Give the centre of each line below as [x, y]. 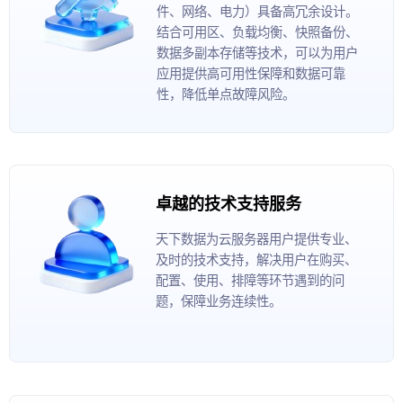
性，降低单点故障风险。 [226, 94]
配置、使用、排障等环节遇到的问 [250, 280]
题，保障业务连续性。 [219, 300]
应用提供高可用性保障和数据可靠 [251, 73]
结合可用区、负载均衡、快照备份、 [257, 31]
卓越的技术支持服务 [228, 204]
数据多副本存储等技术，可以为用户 [257, 52]
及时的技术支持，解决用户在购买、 [256, 259]
